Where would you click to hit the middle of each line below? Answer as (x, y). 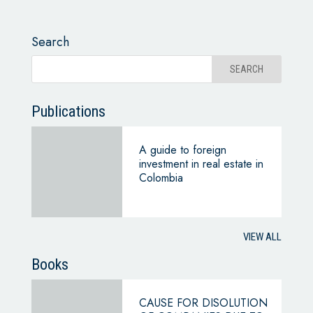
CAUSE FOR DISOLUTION (203, 303)
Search (50, 42)
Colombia (161, 177)
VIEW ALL (263, 236)
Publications (68, 111)
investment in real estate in (201, 163)
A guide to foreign (182, 150)
